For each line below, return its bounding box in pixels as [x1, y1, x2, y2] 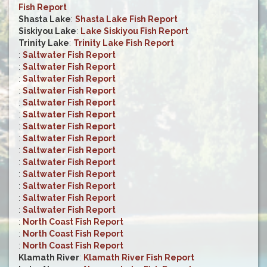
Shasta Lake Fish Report [75, 14, 178, 24]
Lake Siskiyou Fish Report [80, 26, 188, 36]
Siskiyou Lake [18, 26, 76, 36]
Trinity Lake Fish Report [73, 38, 174, 48]
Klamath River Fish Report [83, 253, 194, 263]
